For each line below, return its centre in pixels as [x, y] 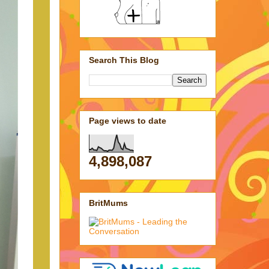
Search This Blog [124, 60]
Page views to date [128, 121]
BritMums [108, 203]
